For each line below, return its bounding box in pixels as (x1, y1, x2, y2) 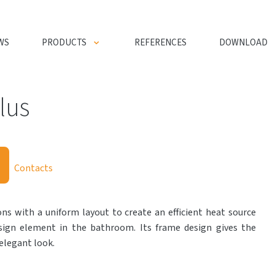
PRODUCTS (42, 36, 87, 49)
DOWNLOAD (219, 36, 268, 49)
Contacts (14, 161, 53, 175)
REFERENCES (134, 36, 187, 49)
